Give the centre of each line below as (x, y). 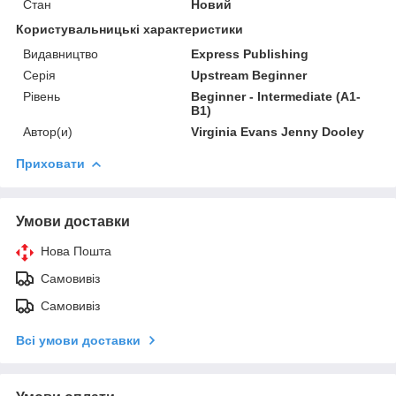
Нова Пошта (76, 251)
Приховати (50, 163)
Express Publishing (250, 53)
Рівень (42, 96)
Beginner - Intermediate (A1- (276, 96)
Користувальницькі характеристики (129, 29)
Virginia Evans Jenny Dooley (278, 131)
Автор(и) (48, 131)
